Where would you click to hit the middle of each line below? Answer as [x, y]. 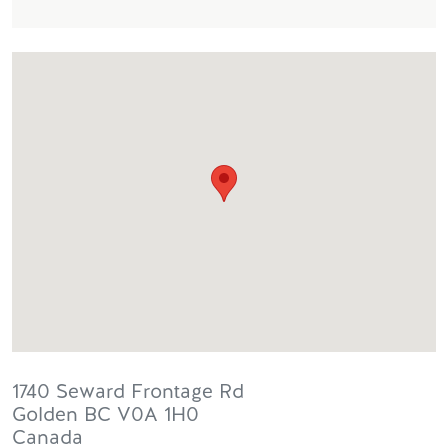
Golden [45, 414]
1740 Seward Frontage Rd [128, 391]
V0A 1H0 [158, 414]
